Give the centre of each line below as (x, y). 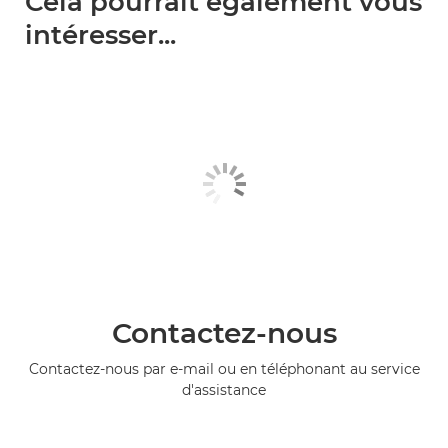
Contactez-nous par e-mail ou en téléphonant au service (224, 368)
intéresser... (100, 35)
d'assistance (224, 389)
